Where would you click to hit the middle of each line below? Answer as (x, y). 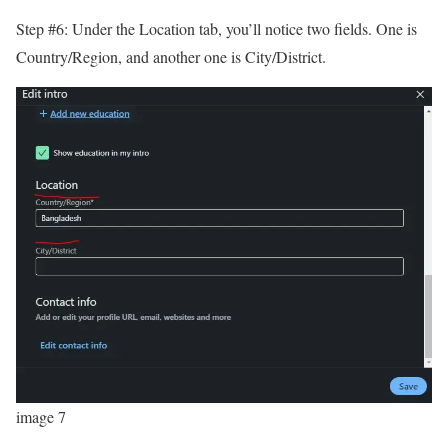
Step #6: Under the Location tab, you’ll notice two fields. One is (216, 28)
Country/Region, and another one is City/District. (173, 56)
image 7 (41, 416)
